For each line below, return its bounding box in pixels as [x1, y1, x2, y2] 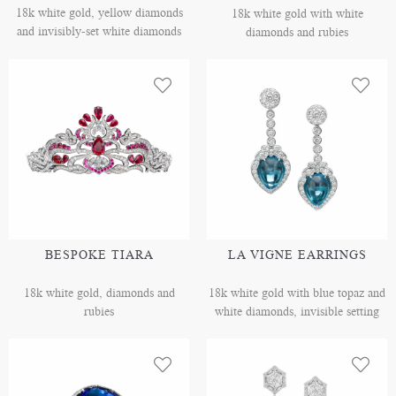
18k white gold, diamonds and [23, 285, 175, 302]
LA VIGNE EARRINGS [227, 247, 367, 264]
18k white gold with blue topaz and [209, 285, 385, 302]
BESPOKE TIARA [44, 247, 154, 264]
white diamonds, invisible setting [215, 303, 379, 321]
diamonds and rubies [246, 24, 348, 42]
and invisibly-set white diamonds [17, 23, 181, 41]
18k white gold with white [231, 5, 363, 23]
